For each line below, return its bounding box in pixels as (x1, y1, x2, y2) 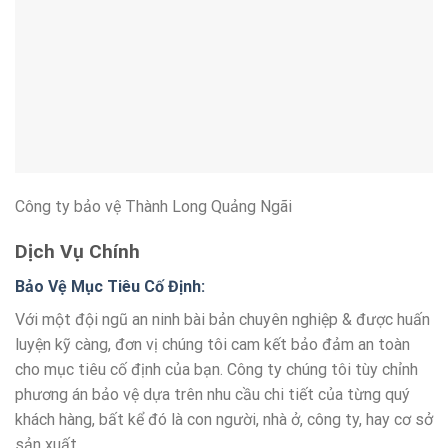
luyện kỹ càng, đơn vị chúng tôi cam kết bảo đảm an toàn (15, 334, 410, 354)
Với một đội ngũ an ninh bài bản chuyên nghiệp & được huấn (15, 309, 430, 329)
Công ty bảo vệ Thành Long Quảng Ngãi (15, 197, 292, 217)
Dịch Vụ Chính (15, 240, 140, 264)
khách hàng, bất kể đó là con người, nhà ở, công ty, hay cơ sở (15, 409, 433, 429)
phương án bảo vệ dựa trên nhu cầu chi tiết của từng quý (15, 384, 410, 404)
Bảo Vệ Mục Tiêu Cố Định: (15, 276, 205, 296)
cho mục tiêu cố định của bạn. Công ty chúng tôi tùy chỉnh (15, 359, 418, 379)
